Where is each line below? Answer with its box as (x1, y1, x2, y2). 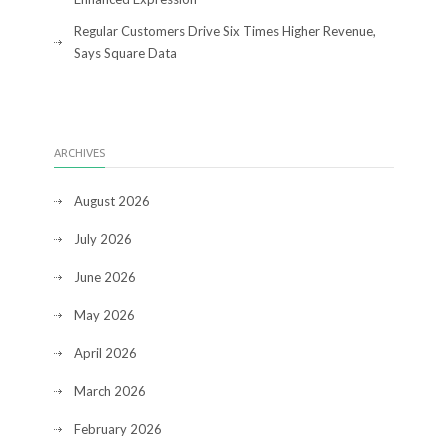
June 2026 (74, 268, 136, 285)
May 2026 (74, 306, 135, 323)
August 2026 (74, 192, 150, 209)
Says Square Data (74, 44, 177, 61)
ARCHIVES (54, 146, 105, 159)
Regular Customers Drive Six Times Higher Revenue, (74, 22, 376, 39)
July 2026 (74, 230, 132, 247)
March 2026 (74, 382, 146, 399)
